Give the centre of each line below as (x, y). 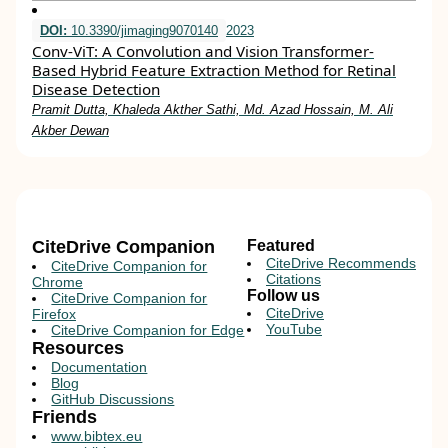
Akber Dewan (70, 130)
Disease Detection (96, 89)
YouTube (294, 329)
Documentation (99, 367)
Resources (78, 348)
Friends (64, 417)
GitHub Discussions (113, 399)
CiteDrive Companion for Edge (148, 330)
